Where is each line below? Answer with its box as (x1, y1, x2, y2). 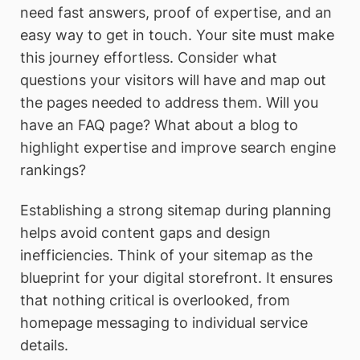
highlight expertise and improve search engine (20, 139, 336, 157)
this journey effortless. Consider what (20, 49, 277, 67)
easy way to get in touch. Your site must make (20, 27, 334, 44)
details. (20, 336, 68, 354)
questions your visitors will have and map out (20, 72, 326, 89)
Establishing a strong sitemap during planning (20, 201, 331, 219)
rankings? (20, 162, 86, 179)
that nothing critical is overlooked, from (20, 291, 290, 309)
